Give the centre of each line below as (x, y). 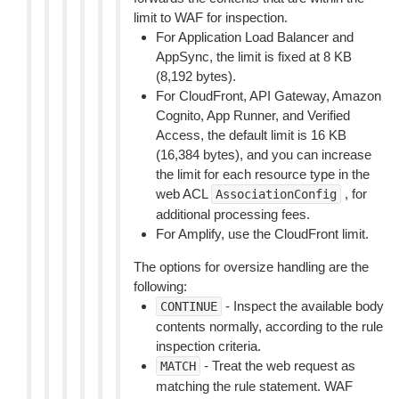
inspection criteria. (208, 346)
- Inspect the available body (303, 306)
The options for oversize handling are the (251, 267)
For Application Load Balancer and (255, 37)
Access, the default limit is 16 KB (251, 135)
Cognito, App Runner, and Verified (253, 115)
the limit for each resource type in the (263, 174)
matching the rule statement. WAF (254, 386)
